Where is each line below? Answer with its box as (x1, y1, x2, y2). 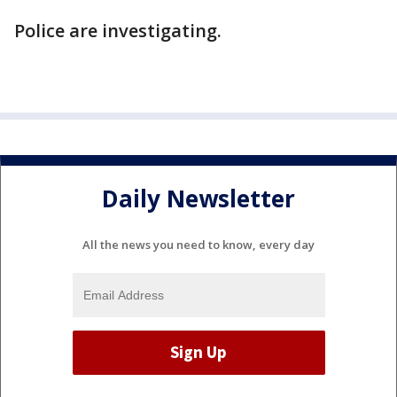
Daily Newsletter (102, 183, 295, 215)
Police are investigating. (14, 19, 222, 43)
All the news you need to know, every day (82, 236, 315, 253)
